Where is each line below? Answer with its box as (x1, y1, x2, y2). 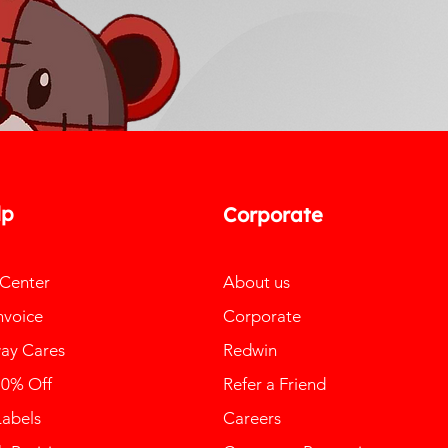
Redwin (222, 339, 277, 360)
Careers (222, 407, 281, 428)
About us (222, 271, 290, 292)
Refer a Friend (222, 373, 326, 394)
